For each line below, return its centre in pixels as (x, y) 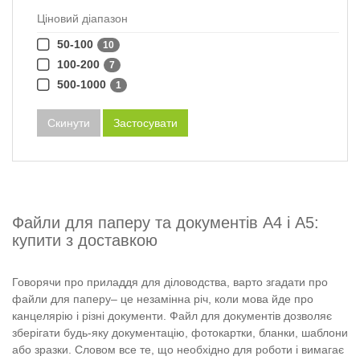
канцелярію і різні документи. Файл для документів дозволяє (172, 315)
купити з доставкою (85, 240)
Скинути (69, 123)
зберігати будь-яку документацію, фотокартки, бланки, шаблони (180, 332)
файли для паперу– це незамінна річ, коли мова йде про (163, 299)
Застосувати (145, 123)
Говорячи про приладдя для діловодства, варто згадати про (170, 282)
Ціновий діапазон (82, 18)
